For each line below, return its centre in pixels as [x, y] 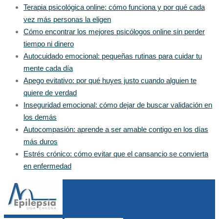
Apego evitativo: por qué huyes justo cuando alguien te [110, 80]
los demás [40, 117]
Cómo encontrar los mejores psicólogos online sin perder [114, 31]
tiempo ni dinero [49, 44]
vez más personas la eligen [67, 19]
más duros [41, 141]
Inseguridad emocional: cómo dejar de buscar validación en [118, 105]
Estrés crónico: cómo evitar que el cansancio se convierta [116, 153]
